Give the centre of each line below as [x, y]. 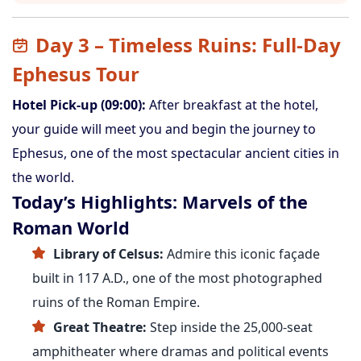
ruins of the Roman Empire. [116, 302]
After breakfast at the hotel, [232, 105]
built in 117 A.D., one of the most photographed [177, 278]
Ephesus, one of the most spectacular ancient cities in [176, 153]
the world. [43, 177]
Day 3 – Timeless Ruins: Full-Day [188, 45]
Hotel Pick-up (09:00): [79, 105]
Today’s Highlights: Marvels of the [160, 202]
